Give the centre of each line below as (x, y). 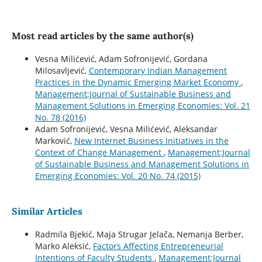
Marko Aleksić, (64, 246)
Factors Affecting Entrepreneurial (158, 246)
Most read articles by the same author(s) (102, 36)
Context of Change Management (99, 153)
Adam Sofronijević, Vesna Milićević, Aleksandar (126, 129)
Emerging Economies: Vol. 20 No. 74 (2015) (118, 176)
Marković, (54, 141)
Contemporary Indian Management (158, 71)
